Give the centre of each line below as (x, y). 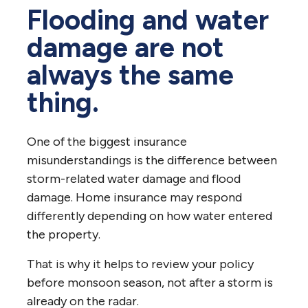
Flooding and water (148, 20)
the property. (64, 234)
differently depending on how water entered (150, 216)
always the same (130, 75)
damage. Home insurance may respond (134, 197)
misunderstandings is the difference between (152, 160)
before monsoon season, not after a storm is (150, 282)
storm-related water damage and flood (134, 178)
